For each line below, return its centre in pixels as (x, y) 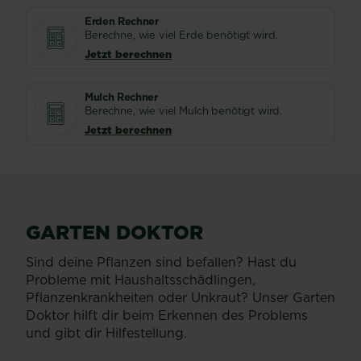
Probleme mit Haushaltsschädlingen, (141, 280)
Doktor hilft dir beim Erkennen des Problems (167, 315)
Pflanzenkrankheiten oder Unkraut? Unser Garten (180, 297)
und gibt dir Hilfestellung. (106, 333)
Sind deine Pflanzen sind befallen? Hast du (161, 262)
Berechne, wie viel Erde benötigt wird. (181, 35)
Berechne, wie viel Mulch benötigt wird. (184, 110)
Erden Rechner (122, 21)
